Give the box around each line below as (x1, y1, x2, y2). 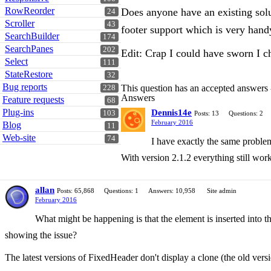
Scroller (5, 18, 34, 28)
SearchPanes (5, 44, 53, 54)
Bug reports (2, 82, 47, 92)
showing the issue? (5, 230, 77, 241)
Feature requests (2, 94, 64, 105)
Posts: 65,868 (57, 187, 94, 195)
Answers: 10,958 (148, 187, 195, 195)
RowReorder (5, 5, 54, 16)
